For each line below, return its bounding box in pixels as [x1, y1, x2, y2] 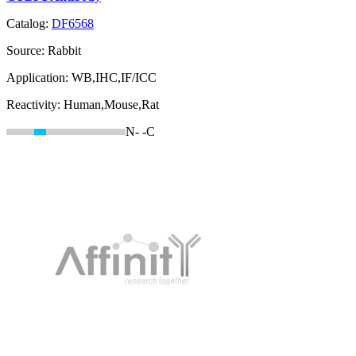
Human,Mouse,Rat [64, 98, 159, 112]
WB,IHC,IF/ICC [72, 71, 157, 85]
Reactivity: [6, 98, 64, 112]
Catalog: [6, 17, 52, 31]
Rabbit [48, 44, 81, 58]
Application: [6, 71, 72, 85]
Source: [6, 44, 48, 58]
